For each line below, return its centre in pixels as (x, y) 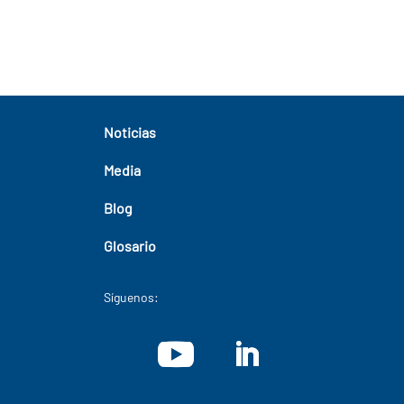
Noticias (129, 133)
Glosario (129, 246)
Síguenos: (131, 298)
